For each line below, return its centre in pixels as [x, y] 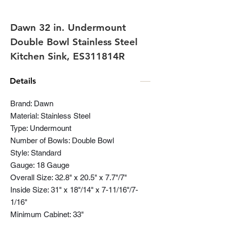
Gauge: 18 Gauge [40, 165]
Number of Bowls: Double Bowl [62, 140]
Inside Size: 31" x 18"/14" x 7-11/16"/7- [74, 190]
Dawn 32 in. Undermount [68, 27]
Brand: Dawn [32, 103]
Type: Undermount [41, 128]
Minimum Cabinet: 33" [47, 214]
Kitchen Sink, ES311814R [68, 56]
